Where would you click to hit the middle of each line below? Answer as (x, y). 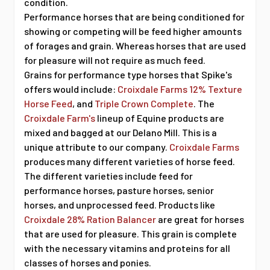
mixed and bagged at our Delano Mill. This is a (121, 133)
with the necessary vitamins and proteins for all (127, 248)
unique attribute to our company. (97, 147)
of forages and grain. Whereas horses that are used (135, 46)
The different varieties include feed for (108, 176)
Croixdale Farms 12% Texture (180, 89)
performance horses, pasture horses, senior (119, 190)
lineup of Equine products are (160, 118)
